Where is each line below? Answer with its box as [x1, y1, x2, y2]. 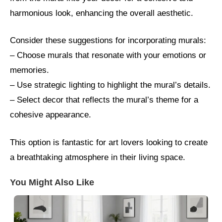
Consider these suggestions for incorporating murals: [10, 36, 206, 46]
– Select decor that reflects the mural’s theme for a [10, 95, 198, 105]
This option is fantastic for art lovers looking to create [10, 137, 208, 147]
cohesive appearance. [10, 110, 91, 120]
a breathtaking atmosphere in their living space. [10, 152, 185, 162]
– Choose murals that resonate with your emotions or [10, 51, 206, 60]
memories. [10, 65, 49, 75]
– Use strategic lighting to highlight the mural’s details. [10, 80, 211, 90]
